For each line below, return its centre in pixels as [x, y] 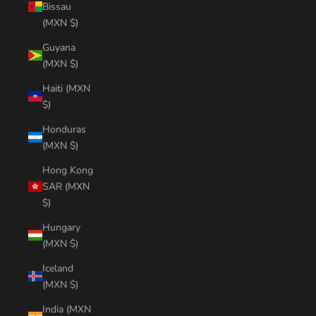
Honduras [64, 129]
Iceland [58, 268]
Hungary [61, 227]
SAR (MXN [66, 186]
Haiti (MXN [66, 88]
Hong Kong [68, 170]
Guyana [59, 47]
